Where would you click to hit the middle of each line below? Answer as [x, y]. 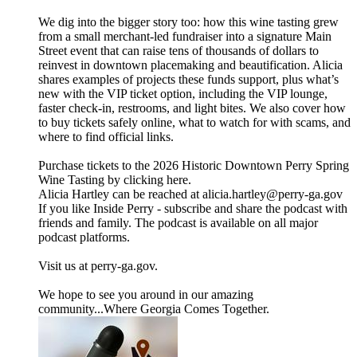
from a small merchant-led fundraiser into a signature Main [185, 37]
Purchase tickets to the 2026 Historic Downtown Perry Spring [194, 166]
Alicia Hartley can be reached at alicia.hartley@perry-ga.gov [190, 194]
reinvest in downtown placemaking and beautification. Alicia [190, 65]
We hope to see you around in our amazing [146, 295]
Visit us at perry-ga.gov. [98, 266]
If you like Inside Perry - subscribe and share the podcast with [193, 209]
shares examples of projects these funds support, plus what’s [188, 80]
